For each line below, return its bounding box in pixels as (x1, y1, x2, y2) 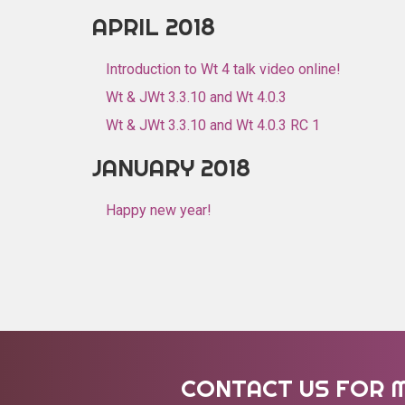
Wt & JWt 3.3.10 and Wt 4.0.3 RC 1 (106, 117, 320, 134)
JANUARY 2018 (92, 153, 250, 183)
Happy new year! (106, 202, 212, 219)
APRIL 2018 (92, 12, 215, 42)
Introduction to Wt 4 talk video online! (106, 61, 341, 78)
